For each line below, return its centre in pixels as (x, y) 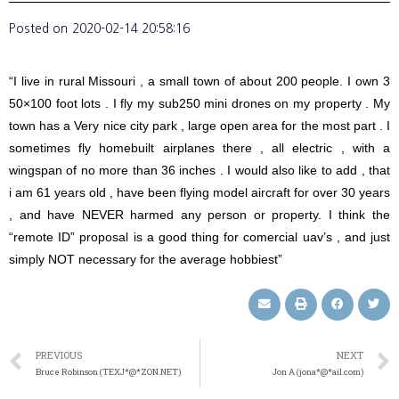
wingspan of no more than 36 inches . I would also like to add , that (199, 170)
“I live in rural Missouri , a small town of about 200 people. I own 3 (199, 81)
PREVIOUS (59, 355)
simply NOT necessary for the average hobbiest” (146, 259)
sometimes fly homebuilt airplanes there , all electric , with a (199, 148)
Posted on (38, 28)
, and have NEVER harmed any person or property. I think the (199, 215)
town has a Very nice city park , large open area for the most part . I (199, 126)
